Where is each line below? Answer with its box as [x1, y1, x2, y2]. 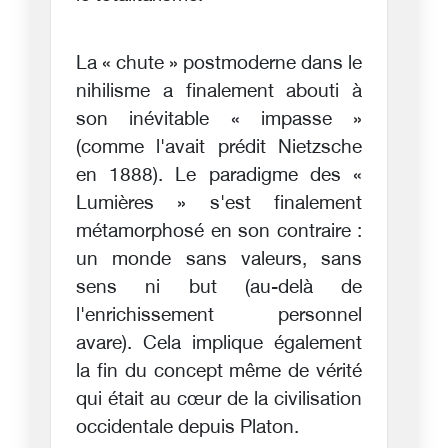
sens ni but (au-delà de [76, 276, 362, 300]
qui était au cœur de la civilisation [76, 388, 362, 412]
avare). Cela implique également [76, 332, 362, 356]
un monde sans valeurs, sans [76, 248, 362, 272]
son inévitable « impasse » [76, 108, 362, 132]
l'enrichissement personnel [76, 304, 362, 328]
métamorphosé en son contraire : [76, 220, 362, 244]
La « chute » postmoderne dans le [76, 52, 362, 76]
